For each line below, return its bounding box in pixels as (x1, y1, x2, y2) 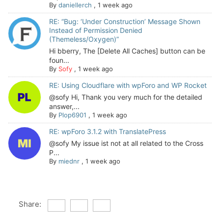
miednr (58, 157, 80, 165)
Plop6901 (58, 111, 86, 119)
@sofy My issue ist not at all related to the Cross (49, 139, 203, 148)
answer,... (49, 102, 80, 111)
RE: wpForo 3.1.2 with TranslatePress (49, 127, 166, 136)
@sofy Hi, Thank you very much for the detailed (49, 93, 202, 102)
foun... (49, 56, 69, 65)
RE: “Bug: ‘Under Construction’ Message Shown (49, 17, 200, 26)
